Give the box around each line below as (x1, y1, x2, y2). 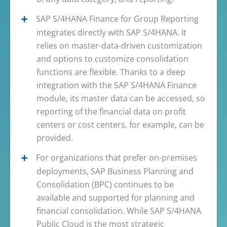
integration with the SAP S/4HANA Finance (36, 79, 197, 91)
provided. (36, 132, 73, 143)
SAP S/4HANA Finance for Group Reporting (36, 13, 199, 24)
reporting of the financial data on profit (36, 105, 186, 117)
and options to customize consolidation (36, 53, 188, 64)
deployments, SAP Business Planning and (36, 165, 194, 177)
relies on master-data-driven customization (36, 40, 202, 51)
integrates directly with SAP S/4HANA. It (36, 26, 186, 38)
